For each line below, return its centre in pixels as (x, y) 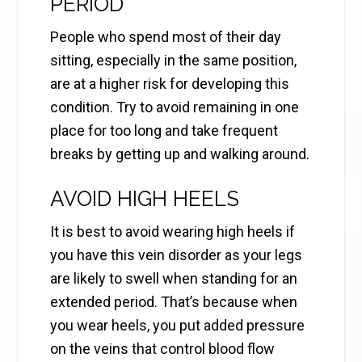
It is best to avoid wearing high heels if (173, 232)
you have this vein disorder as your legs (177, 255)
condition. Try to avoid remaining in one (175, 107)
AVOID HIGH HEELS (145, 199)
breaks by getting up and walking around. (180, 154)
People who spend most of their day (166, 37)
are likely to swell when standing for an (174, 279)
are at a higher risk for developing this (170, 84)
